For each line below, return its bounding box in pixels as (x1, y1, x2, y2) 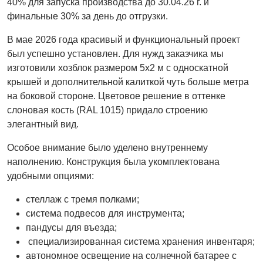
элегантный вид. (7, 119, 79, 130)
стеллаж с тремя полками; (26, 194, 139, 205)
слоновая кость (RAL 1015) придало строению (7, 105, 208, 116)
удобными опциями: (7, 171, 94, 181)
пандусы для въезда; (26, 222, 117, 233)
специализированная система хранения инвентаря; (26, 237, 255, 247)
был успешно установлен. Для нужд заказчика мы (7, 49, 224, 59)
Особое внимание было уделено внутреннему (7, 143, 208, 153)
